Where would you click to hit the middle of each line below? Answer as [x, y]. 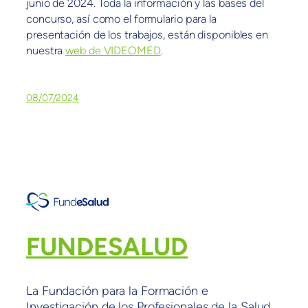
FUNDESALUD [107, 247]
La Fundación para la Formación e [117, 291]
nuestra [46, 51]
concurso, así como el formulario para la [121, 19]
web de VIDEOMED [113, 51]
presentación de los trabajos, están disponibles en [147, 35]
